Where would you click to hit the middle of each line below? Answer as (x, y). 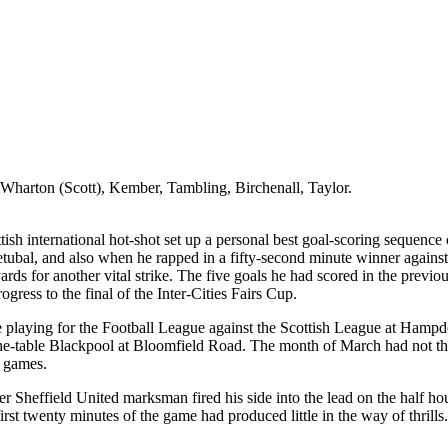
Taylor (328, 187)
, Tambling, (197, 187)
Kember (134, 187)
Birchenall (267, 187)
